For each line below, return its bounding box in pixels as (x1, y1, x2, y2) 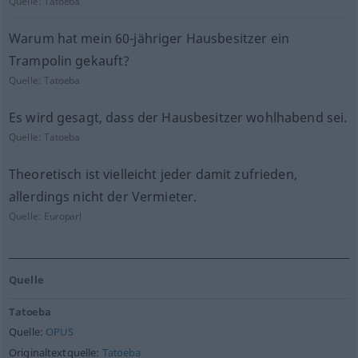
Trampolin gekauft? (8, 52, 130, 70)
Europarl (44, 209, 82, 223)
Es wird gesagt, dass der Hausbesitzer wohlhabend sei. (8, 109, 348, 126)
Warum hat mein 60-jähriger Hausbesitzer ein (8, 30, 289, 47)
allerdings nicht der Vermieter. (8, 188, 197, 205)
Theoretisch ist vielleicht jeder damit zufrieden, (8, 165, 297, 183)
